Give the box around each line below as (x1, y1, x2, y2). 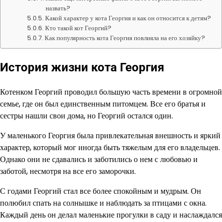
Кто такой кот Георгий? (45, 23, 112, 33)
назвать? (46, 3, 71, 13)
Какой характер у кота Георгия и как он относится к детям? (45, 13, 212, 23)
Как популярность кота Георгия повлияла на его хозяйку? (45, 33, 206, 43)
